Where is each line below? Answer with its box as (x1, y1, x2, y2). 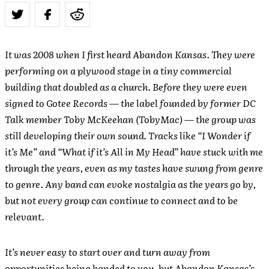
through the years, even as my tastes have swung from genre (5, 160, 263, 175)
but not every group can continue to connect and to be (5, 193, 238, 207)
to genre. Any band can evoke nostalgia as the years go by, (5, 177, 256, 191)
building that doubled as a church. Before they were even (5, 79, 247, 94)
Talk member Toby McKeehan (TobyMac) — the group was (5, 112, 256, 126)
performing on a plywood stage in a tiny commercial (5, 63, 232, 77)
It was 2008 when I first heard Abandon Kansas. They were (5, 47, 255, 61)
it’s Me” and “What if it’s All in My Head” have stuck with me (5, 144, 263, 159)
